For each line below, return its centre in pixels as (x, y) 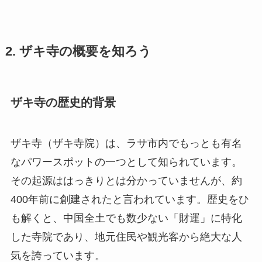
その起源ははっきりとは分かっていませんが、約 (126, 180)
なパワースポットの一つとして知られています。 (126, 161)
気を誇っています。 (58, 255)
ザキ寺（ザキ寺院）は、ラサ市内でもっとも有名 (126, 142)
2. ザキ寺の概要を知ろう (78, 51)
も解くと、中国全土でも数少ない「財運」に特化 (126, 217)
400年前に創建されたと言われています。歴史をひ (130, 199)
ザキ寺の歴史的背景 (63, 101)
